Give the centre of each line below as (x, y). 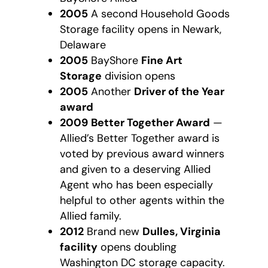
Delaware (83, 45)
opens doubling (138, 247)
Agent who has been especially (136, 185)
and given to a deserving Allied (135, 169)
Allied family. (91, 216)
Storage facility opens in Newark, (141, 29)
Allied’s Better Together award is (140, 138)
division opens (140, 76)
